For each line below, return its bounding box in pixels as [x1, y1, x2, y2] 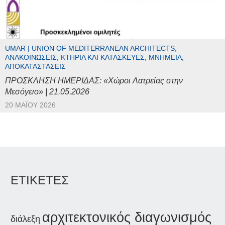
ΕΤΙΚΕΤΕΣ [10, 173, 69, 187]
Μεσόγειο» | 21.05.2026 [5, 87, 89, 96]
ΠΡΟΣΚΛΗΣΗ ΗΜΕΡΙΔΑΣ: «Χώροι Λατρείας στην [5, 76, 183, 85]
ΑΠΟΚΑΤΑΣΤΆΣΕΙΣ [5, 63, 66, 71]
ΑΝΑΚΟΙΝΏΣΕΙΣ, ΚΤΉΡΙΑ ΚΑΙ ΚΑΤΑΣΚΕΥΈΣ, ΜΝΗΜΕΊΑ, [5, 54, 184, 62]
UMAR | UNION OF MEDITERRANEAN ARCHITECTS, [5, 45, 177, 53]
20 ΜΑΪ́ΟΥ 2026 [5, 101, 56, 109]
